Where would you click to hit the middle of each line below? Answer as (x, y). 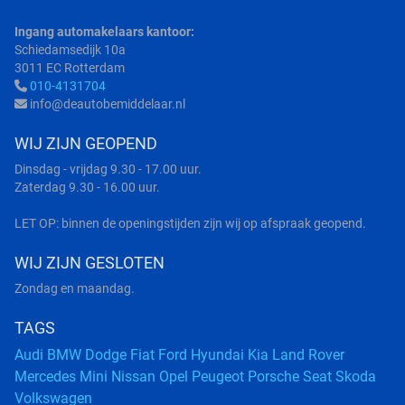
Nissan (133, 376)
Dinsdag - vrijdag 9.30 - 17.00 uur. (108, 169)
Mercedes (45, 376)
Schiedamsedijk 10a (70, 49)
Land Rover (308, 354)
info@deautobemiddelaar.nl (106, 104)
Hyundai (217, 354)
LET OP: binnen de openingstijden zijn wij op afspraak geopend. (190, 223)
